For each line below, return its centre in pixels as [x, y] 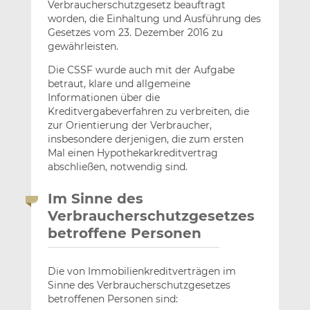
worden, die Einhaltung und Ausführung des [154, 19]
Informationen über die [103, 98]
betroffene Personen [124, 234]
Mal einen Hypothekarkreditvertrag [133, 153]
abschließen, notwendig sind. [117, 167]
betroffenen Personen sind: [112, 299]
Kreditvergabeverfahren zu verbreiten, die [148, 112]
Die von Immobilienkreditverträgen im [142, 272]
